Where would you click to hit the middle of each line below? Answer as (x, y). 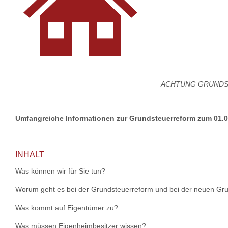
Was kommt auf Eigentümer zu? (67, 208)
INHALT (30, 154)
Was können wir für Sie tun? (60, 171)
